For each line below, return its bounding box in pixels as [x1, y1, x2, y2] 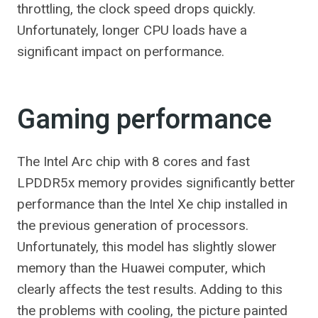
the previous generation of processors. [17, 217, 248, 234]
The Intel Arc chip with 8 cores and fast [17, 153, 250, 170]
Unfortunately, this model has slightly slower [17, 238, 277, 255]
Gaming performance [17, 100, 272, 140]
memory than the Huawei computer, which [17, 260, 265, 276]
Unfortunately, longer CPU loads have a [17, 22, 247, 38]
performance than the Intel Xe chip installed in [17, 196, 287, 212]
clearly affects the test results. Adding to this [17, 281, 283, 297]
